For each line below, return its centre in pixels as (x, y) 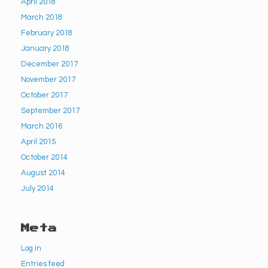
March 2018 (42, 17)
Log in (31, 248)
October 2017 (44, 95)
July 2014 (37, 188)
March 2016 (42, 126)
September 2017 (50, 110)
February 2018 (47, 33)
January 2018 (45, 48)
